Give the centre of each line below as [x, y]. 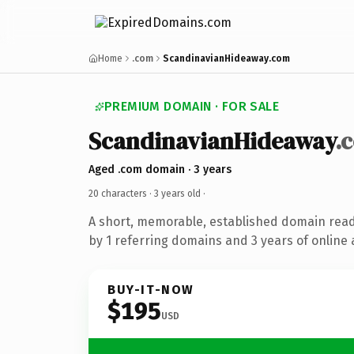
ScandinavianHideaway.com [226, 58]
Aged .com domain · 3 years [160, 169]
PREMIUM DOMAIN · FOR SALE [192, 106]
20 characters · [121, 193]
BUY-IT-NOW [151, 289]
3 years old [177, 193]
